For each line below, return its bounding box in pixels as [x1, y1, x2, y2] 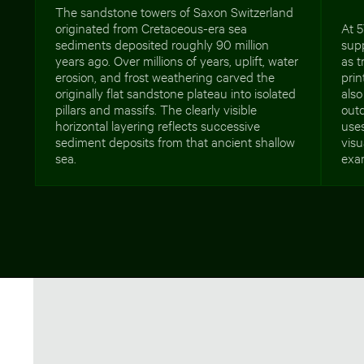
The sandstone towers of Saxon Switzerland [55, 2, 294, 19]
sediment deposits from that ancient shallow [55, 132, 296, 149]
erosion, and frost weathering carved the [55, 67, 275, 84]
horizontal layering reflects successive [55, 115, 261, 133]
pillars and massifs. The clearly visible [55, 99, 258, 117]
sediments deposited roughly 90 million [55, 34, 270, 52]
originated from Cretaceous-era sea [55, 18, 248, 36]
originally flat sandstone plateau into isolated [55, 83, 297, 101]
